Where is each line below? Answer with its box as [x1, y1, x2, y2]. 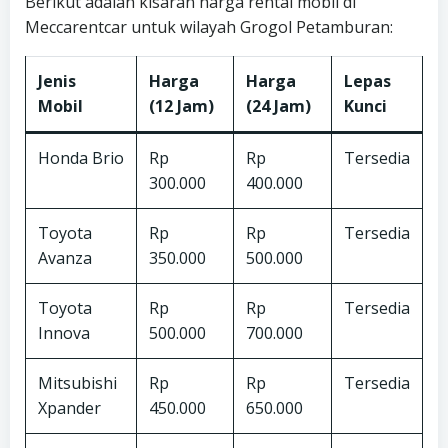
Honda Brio [38, 147, 124, 169]
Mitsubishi [38, 372, 117, 394]
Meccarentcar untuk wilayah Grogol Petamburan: [25, 16, 393, 38]
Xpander [38, 397, 101, 419]
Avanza [38, 247, 92, 269]
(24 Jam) [246, 95, 311, 117]
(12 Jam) [149, 95, 214, 117]
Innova [38, 322, 90, 344]
